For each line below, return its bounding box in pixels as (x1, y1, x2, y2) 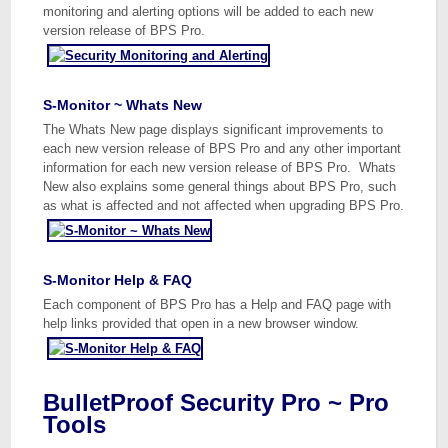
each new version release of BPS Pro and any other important (43, 141, 402, 156)
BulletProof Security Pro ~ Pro (43, 389, 390, 416)
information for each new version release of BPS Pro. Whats (43, 160, 397, 175)
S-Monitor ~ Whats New (43, 97, 203, 113)
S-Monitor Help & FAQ (43, 272, 193, 288)
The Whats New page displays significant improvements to (43, 122, 384, 137)
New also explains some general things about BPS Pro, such (43, 179, 397, 194)
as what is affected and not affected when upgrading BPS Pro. (43, 198, 405, 213)
